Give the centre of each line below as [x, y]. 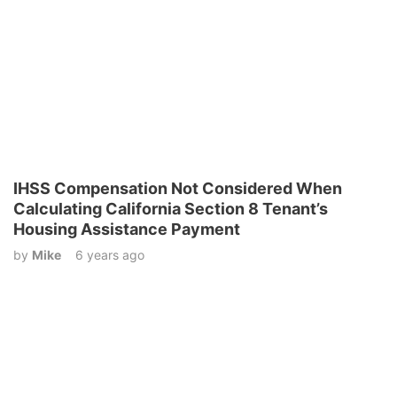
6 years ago [110, 254]
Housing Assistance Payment [127, 229]
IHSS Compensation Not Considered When [178, 188]
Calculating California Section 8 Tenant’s [171, 208]
